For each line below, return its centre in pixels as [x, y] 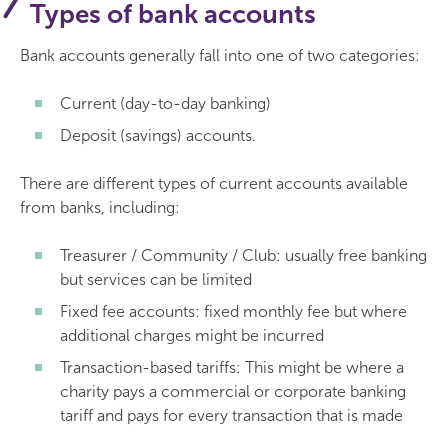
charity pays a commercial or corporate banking [233, 391]
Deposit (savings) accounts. [158, 135]
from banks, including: [100, 207]
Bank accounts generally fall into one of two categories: [220, 55]
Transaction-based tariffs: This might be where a [232, 367]
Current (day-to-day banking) [165, 103]
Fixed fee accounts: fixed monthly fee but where [233, 311]
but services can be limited [156, 279]
